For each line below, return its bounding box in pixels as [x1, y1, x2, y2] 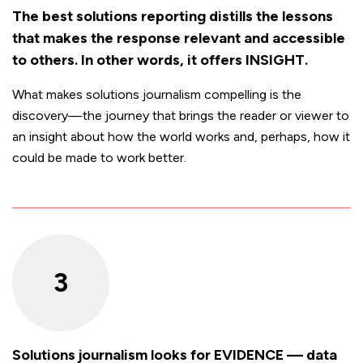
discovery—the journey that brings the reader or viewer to [12, 107, 349, 123]
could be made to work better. [12, 149, 186, 165]
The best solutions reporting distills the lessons [12, 6, 333, 25]
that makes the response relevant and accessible [12, 28, 345, 47]
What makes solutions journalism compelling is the [12, 86, 301, 102]
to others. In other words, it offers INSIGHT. [12, 50, 308, 69]
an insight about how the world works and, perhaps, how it [12, 128, 350, 144]
